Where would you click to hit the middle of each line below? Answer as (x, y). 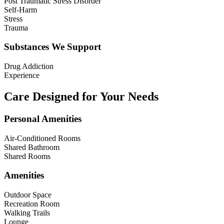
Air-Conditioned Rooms (42, 138)
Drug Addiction (29, 66)
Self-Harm (20, 9)
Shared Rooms (27, 156)
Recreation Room (32, 203)
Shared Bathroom (32, 147)
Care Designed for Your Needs (81, 96)
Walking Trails (27, 212)
